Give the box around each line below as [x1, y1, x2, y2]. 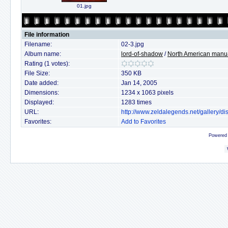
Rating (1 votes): [24, 60, 70, 67]
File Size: [24, 70, 50, 77]
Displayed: [24, 99, 54, 106]
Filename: [24, 41, 52, 48]
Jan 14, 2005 [121, 79, 157, 87]
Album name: [24, 50, 61, 58]
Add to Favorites [121, 118, 166, 125]
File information [24, 31, 69, 38]
